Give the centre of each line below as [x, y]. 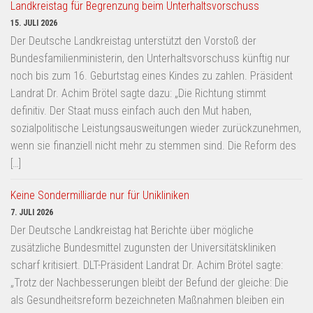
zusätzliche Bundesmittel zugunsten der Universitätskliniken [143, 247]
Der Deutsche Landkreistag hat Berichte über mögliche [132, 230]
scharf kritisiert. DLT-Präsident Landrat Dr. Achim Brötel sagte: [147, 265]
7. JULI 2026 [32, 212]
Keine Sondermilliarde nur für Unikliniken [100, 195]
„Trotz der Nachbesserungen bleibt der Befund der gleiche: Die [150, 282]
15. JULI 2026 [34, 23]
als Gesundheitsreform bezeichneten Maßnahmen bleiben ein [147, 300]
